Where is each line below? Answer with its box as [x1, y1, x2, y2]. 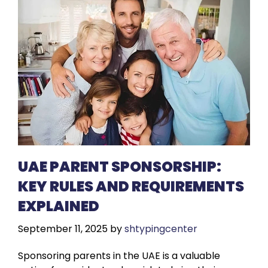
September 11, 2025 [18, 221, 108, 236]
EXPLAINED [18, 196, 99, 216]
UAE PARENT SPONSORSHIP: [18, 156, 221, 176]
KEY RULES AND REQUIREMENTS [18, 176, 244, 196]
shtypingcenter [124, 221, 197, 236]
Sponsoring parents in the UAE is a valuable [18, 248, 220, 263]
